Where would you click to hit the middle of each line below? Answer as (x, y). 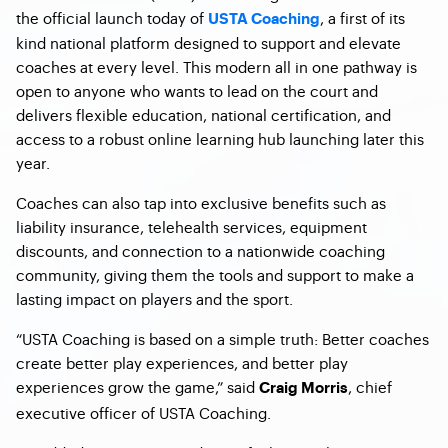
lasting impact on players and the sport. (154, 298)
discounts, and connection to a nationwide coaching (200, 250)
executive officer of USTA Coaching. (143, 412)
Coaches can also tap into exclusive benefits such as (201, 202)
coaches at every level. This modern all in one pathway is (216, 66)
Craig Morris (303, 388)
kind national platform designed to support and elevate (208, 42)
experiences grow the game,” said (137, 386)
